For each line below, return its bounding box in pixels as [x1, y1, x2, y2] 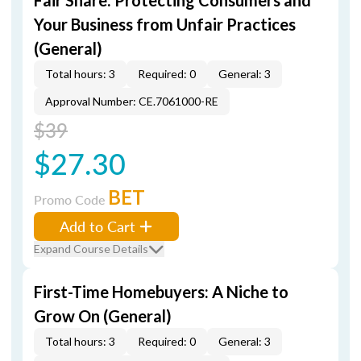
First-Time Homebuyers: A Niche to [34, 282, 288, 301]
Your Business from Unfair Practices [34, 15, 296, 34]
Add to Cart [60, 216, 135, 236]
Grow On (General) [34, 306, 172, 326]
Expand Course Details [34, 242, 148, 255]
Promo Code [34, 190, 108, 209]
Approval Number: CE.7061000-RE [45, 94, 218, 108]
